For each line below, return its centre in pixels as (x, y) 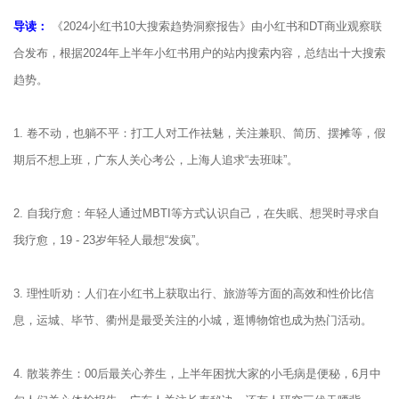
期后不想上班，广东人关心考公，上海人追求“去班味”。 (156, 160)
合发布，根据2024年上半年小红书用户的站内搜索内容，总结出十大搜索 (199, 53)
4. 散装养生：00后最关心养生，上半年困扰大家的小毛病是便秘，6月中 (197, 374)
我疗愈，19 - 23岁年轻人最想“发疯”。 (110, 240)
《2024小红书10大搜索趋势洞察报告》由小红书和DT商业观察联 (215, 26)
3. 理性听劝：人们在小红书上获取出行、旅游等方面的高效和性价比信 (194, 293)
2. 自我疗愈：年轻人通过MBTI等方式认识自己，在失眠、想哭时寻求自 (196, 213)
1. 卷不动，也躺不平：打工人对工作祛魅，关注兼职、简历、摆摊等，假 (199, 133)
